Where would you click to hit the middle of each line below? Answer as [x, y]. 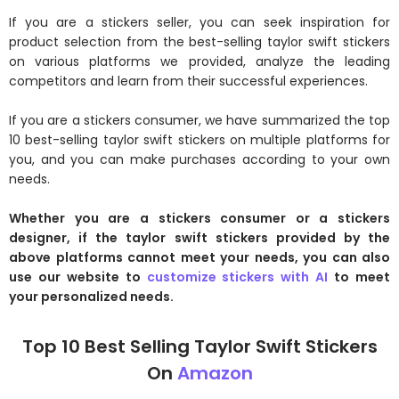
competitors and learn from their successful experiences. [188, 81]
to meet [359, 277]
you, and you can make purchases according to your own [199, 159]
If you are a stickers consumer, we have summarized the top [199, 120]
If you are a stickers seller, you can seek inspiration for [199, 22]
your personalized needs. [91, 297]
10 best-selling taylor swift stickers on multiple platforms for [199, 140]
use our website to [78, 277]
